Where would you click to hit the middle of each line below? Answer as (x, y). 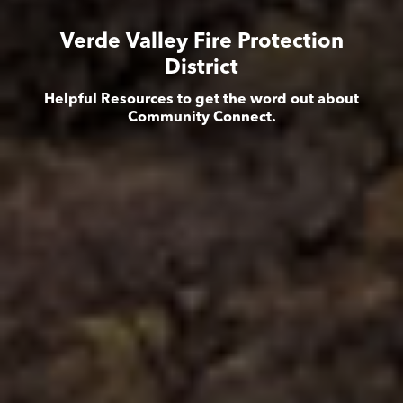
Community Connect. (201, 117)
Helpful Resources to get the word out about (201, 99)
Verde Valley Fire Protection (201, 42)
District (201, 68)
